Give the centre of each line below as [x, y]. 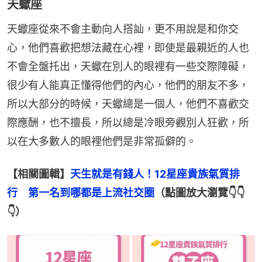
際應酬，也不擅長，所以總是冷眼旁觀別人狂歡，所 [128, 122]
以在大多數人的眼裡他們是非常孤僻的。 [102, 141]
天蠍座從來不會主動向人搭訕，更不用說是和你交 [123, 29]
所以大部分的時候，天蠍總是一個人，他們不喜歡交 [128, 104]
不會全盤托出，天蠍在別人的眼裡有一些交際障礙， [128, 66]
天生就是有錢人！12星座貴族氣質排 [155, 174]
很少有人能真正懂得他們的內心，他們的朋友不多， [128, 85]
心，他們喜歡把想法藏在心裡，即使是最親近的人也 [128, 47]
